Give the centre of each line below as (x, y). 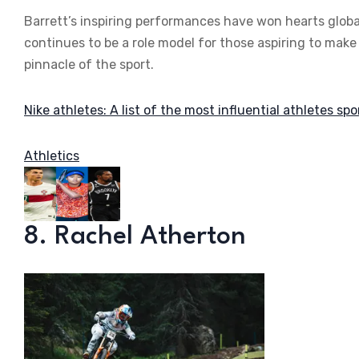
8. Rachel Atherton (135, 236)
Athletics (52, 156)
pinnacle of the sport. (89, 65)
